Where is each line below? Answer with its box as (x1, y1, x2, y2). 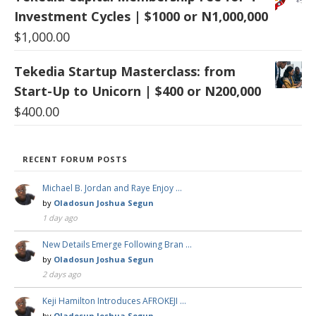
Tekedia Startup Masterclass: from (14, 62, 236, 80)
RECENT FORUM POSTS (23, 153, 128, 164)
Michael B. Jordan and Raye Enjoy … (42, 181, 182, 194)
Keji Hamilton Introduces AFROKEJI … (42, 294, 186, 307)
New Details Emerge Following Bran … (42, 238, 192, 250)
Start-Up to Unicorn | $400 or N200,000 (14, 82, 261, 99)
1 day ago (42, 212, 78, 223)
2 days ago (42, 268, 81, 279)
